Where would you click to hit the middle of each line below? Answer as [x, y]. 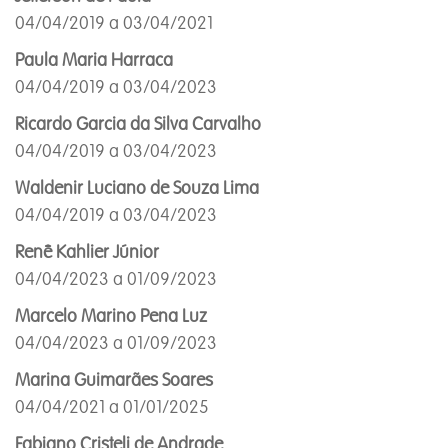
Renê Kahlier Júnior [87, 252]
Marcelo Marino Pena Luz [111, 316]
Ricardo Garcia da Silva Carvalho [138, 124]
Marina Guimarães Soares [116, 380]
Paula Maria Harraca [94, 60]
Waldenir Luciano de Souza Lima [137, 188]
